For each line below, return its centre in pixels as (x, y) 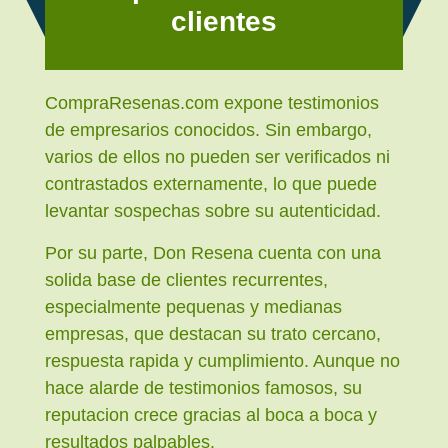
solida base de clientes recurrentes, (186, 279)
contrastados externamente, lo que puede (211, 184)
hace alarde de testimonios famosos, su (203, 387)
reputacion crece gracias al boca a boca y (211, 414)
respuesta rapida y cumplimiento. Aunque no (222, 360)
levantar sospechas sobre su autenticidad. (213, 211)
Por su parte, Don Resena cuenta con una (213, 252)
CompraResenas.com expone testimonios (212, 103)
